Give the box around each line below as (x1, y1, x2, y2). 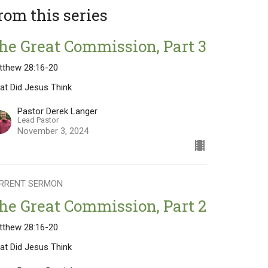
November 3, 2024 (17, 125, 89, 136)
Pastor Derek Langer (17, 105, 98, 117)
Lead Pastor (17, 115, 59, 124)
